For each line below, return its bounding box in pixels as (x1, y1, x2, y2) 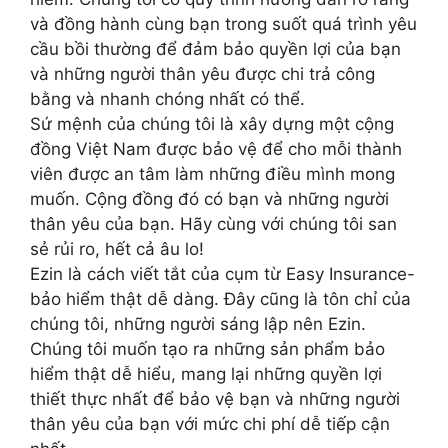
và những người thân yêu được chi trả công (30, 63, 375, 84)
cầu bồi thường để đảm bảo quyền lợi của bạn (30, 38, 401, 59)
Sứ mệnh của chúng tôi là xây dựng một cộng (30, 113, 394, 134)
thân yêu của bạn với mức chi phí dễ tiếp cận (30, 413, 390, 434)
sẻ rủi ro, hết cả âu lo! (30, 238, 204, 259)
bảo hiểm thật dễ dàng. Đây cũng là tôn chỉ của (30, 288, 411, 309)
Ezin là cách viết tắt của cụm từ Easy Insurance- (30, 263, 415, 284)
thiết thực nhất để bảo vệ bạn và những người (30, 388, 400, 409)
